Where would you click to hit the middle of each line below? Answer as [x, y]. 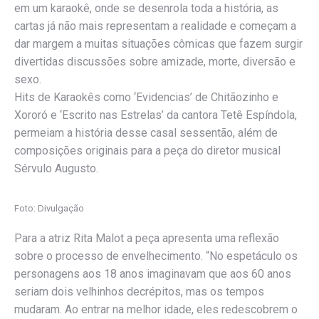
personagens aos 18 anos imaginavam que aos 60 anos [153, 274]
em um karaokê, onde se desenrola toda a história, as [146, 8]
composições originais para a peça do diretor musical [147, 151]
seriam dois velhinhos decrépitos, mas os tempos [139, 292]
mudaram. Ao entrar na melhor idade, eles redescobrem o [156, 309]
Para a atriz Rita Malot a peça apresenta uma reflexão [147, 238]
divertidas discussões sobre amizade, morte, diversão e [155, 62]
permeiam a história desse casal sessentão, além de [146, 133]
